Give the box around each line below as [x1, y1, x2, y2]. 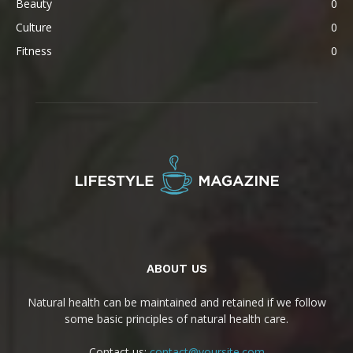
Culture [16, 20, 52, 35]
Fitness [16, 43, 52, 58]
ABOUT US [146, 262, 207, 276]
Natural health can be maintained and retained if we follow [27, 295, 326, 310]
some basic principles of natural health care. [65, 311, 288, 326]
